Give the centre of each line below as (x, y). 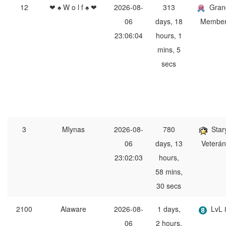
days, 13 (169, 144)
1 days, (169, 209)
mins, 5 (169, 50)
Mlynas (73, 129)
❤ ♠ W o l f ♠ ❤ (73, 7)
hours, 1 (169, 36)
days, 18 (169, 21)
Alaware (73, 209)
